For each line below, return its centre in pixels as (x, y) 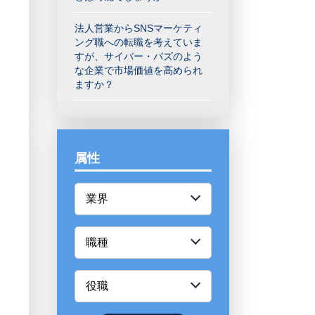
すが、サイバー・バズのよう (139, 56)
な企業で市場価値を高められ (139, 70)
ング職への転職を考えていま (139, 42)
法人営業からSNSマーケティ (139, 28)
